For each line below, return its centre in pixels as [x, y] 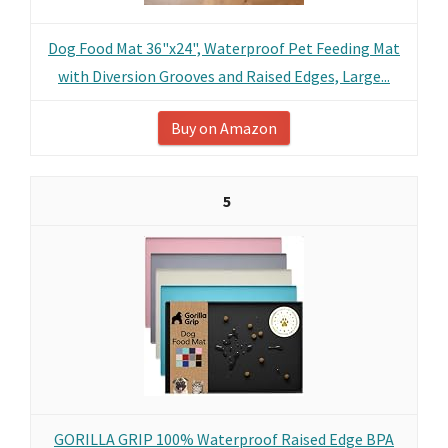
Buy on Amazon [224, 128]
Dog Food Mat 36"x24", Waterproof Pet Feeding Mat [224, 48]
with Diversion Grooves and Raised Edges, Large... [224, 76]
